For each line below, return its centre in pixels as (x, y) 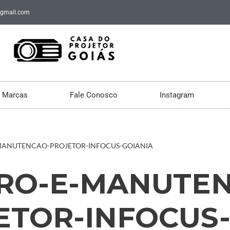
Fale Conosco (94, 95)
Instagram (177, 95)
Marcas (15, 95)
